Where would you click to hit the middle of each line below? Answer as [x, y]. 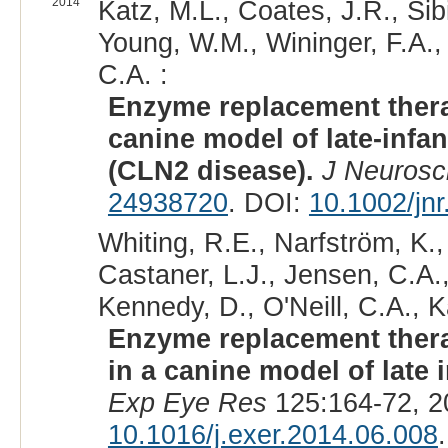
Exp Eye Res [187, 403]
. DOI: [268, 203]
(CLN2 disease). [210, 171]
